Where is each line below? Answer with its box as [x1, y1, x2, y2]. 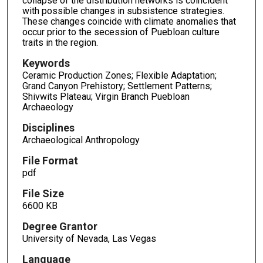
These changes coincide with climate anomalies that [22, 16, 236, 28]
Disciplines [22, 122, 75, 134]
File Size [22, 187, 64, 200]
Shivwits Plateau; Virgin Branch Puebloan [22, 91, 190, 103]
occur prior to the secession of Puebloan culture [22, 26, 220, 38]
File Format [22, 154, 78, 167]
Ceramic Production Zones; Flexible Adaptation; [22, 70, 217, 82]
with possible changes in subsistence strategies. [22, 5, 224, 17]
